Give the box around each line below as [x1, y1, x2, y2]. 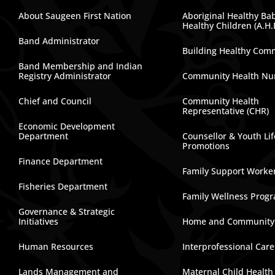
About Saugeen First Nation [18, 10, 131, 21]
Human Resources [18, 241, 93, 252]
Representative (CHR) [182, 105, 269, 117]
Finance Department [18, 155, 103, 167]
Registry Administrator [18, 70, 111, 82]
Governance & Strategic [18, 206, 115, 217]
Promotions [182, 140, 230, 152]
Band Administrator [18, 35, 99, 47]
